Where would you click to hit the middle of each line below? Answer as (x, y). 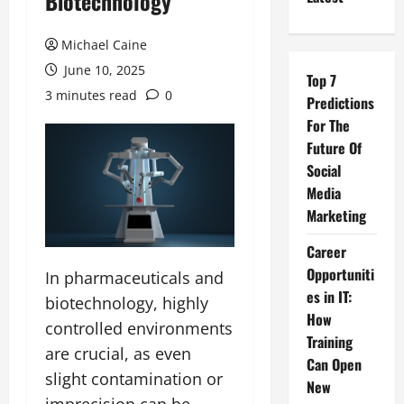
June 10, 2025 (103, 70)
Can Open (334, 364)
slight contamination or (134, 378)
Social (323, 170)
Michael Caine (104, 45)
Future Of (334, 148)
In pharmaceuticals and (134, 277)
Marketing (336, 216)
